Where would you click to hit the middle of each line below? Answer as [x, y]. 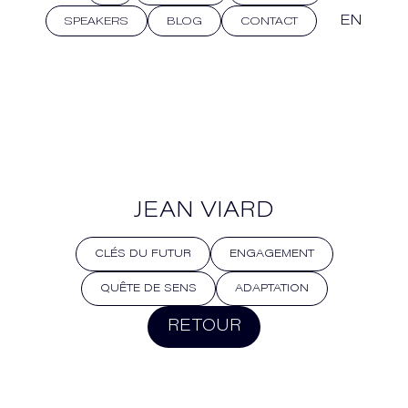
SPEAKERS [97, 21]
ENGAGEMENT [271, 254]
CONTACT [269, 21]
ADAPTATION [271, 289]
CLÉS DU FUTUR [143, 254]
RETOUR [204, 326]
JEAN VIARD [204, 211]
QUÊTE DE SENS [148, 289]
